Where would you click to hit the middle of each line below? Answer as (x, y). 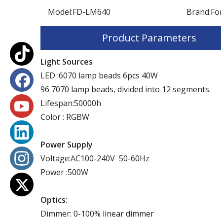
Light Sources (67, 61)
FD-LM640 (92, 12)
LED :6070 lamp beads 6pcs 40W (99, 75)
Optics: (54, 200)
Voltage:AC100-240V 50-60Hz (95, 158)
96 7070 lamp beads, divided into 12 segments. (126, 89)
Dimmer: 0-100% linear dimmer (97, 213)
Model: (60, 12)
